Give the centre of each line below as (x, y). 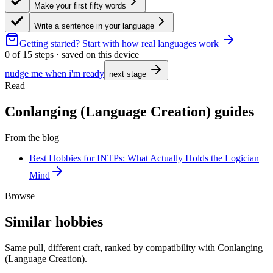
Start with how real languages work (151, 44)
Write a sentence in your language (94, 26)
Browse (20, 196)
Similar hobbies (54, 222)
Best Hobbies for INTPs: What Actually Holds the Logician (144, 158)
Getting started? (51, 44)
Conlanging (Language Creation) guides (129, 112)
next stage (129, 74)
